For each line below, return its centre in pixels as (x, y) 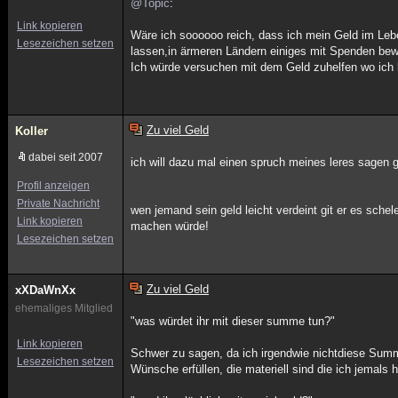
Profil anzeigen (53, 186)
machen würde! (170, 226)
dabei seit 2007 (66, 157)
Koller (32, 131)
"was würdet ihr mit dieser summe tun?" (233, 321)
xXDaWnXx (45, 290)
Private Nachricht (58, 203)
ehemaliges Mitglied (64, 308)
